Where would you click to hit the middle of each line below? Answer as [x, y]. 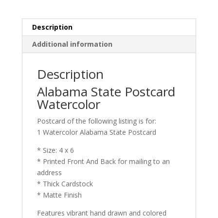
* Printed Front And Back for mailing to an [103, 162]
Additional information [72, 44]
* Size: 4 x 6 [55, 150]
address [49, 173]
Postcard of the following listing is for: [96, 121]
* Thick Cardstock [65, 184]
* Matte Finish [59, 195]
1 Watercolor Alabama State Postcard [96, 132]
